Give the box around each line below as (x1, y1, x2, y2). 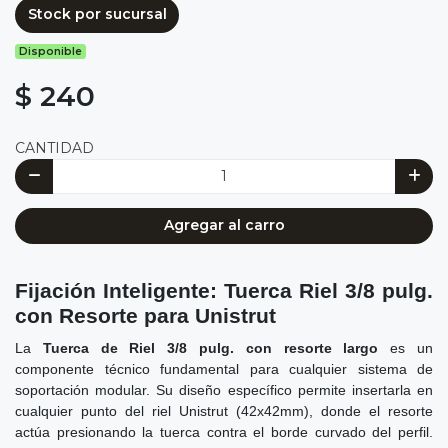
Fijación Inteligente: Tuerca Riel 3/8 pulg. (15, 278, 433, 302)
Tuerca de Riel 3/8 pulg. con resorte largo (42, 339, 379, 356)
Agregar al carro (163, 216, 285, 235)
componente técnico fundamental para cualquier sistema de (15, 360, 433, 377)
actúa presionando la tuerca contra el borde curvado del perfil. (15, 423, 433, 440)
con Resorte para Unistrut (15, 303, 276, 327)
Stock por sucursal (27, 5, 167, 24)
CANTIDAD (15, 138, 94, 157)
